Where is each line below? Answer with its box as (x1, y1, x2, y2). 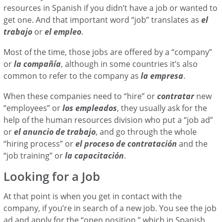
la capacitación (65, 150, 124, 161)
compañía (23, 58, 61, 69)
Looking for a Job (3, 167, 101, 184)
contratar (157, 90, 195, 102)
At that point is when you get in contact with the (3, 190, 182, 202)
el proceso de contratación (75, 138, 177, 149)
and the (177, 138, 208, 149)
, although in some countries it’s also (61, 58, 198, 69)
